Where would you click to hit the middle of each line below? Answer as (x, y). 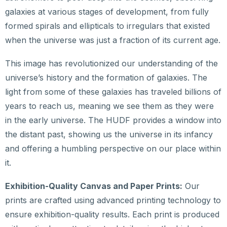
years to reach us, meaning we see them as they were (109, 106)
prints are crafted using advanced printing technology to (113, 200)
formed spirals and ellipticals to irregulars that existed (107, 26)
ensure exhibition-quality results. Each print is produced (112, 214)
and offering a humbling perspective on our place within (113, 148)
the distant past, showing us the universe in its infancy (109, 134)
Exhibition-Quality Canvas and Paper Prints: (94, 186)
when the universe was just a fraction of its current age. (113, 40)
